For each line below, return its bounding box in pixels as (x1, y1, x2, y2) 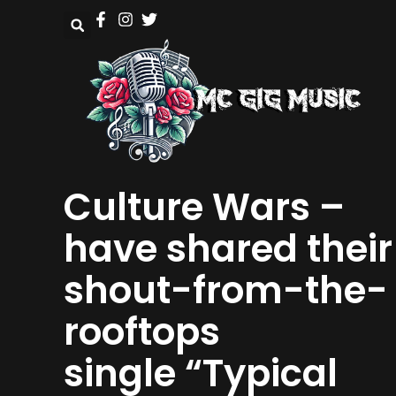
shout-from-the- (64, 264, 388, 317)
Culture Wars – (64, 181, 345, 234)
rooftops (64, 306, 220, 359)
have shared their (64, 223, 392, 276)
